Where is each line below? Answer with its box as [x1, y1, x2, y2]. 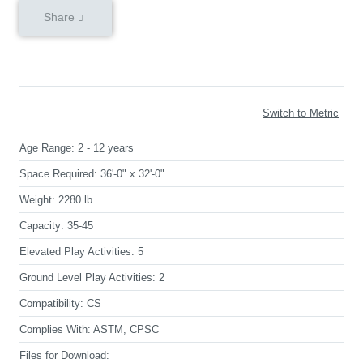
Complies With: [19, 323, 91, 335]
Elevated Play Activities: [19, 246, 135, 258]
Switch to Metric [263, 106, 339, 119]
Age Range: [19, 142, 75, 154]
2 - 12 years [78, 142, 134, 154]
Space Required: [19, 168, 97, 180]
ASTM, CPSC [93, 323, 159, 335]
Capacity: [19, 220, 64, 232]
